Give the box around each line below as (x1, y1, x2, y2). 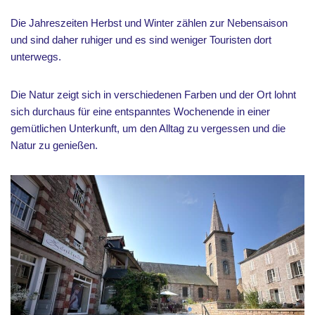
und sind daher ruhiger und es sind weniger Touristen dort (11, 34, 271, 46)
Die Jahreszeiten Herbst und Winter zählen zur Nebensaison (11, 17, 288, 30)
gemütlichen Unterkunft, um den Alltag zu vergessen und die (11, 122, 285, 135)
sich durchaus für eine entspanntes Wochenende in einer (11, 105, 270, 118)
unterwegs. (11, 51, 61, 63)
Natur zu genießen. (11, 139, 98, 152)
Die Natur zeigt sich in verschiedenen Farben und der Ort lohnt (11, 89, 296, 101)
